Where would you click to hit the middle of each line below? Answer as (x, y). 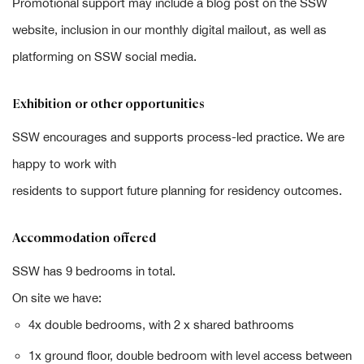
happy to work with (64, 164)
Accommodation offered (84, 238)
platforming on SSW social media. (104, 57)
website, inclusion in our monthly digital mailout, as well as (169, 30)
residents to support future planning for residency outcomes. (177, 191)
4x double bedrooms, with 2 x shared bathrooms (161, 325)
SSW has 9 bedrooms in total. (94, 271)
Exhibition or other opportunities (108, 104)
